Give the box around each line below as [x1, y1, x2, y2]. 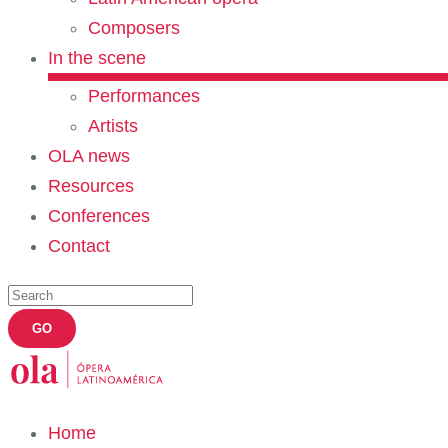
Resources [48, 176, 134, 196]
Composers [88, 18, 180, 38]
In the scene [48, 48, 146, 68]
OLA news [48, 146, 130, 166]
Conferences [48, 206, 150, 226]
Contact [48, 236, 110, 256]
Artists [88, 116, 138, 136]
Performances [88, 86, 200, 106]
